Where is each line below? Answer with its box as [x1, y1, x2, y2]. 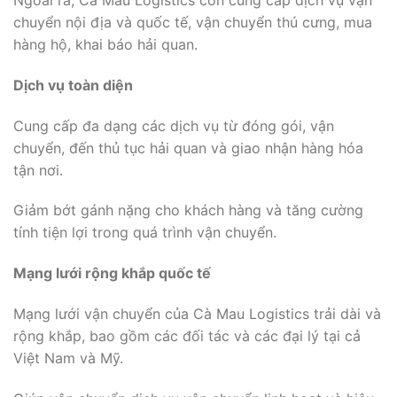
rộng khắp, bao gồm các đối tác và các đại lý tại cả [13, 327, 361, 346]
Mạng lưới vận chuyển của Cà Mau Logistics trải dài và [13, 305, 381, 323]
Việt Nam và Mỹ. [13, 349, 123, 368]
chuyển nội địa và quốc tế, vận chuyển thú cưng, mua [13, 13, 372, 32]
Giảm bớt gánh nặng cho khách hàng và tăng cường [13, 201, 363, 220]
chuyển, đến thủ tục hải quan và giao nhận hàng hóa [13, 138, 363, 157]
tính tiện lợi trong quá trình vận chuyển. [13, 223, 276, 242]
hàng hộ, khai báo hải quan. [13, 35, 198, 54]
